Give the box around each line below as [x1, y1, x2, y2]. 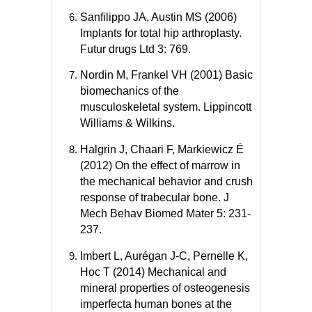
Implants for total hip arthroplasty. [80, 26, 242, 39]
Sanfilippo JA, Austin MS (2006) [80, 10, 237, 23]
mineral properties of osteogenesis [80, 282, 250, 295]
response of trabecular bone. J [80, 192, 229, 204]
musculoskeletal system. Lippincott [80, 101, 251, 114]
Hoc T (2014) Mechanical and [80, 266, 226, 279]
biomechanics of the [80, 85, 179, 97]
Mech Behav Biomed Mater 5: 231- [80, 208, 251, 220]
